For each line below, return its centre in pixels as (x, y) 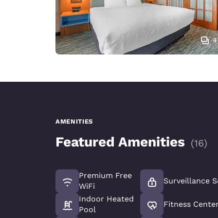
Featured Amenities (120, 142)
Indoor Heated (106, 199)
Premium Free (105, 176)
